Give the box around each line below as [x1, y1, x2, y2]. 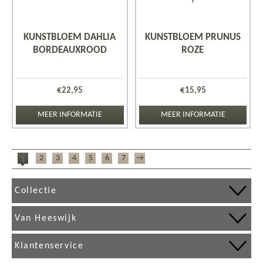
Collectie [15, 186, 57, 196]
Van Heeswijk [15, 214, 77, 224]
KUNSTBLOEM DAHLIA [23, 32, 116, 43]
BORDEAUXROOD [32, 45, 107, 56]
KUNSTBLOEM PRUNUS [144, 32, 241, 43]
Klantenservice [15, 241, 84, 251]
